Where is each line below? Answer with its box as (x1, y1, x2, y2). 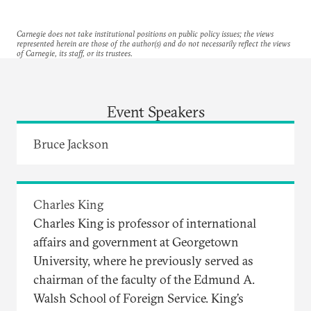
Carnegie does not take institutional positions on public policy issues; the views (17, 28, 274, 39)
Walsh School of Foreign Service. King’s (33, 289, 244, 306)
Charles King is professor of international (33, 215, 256, 231)
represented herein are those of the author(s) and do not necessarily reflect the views (17, 37, 290, 49)
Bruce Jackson (33, 135, 109, 152)
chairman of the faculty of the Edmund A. (33, 271, 255, 287)
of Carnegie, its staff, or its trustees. (17, 47, 133, 58)
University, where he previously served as (33, 252, 253, 269)
